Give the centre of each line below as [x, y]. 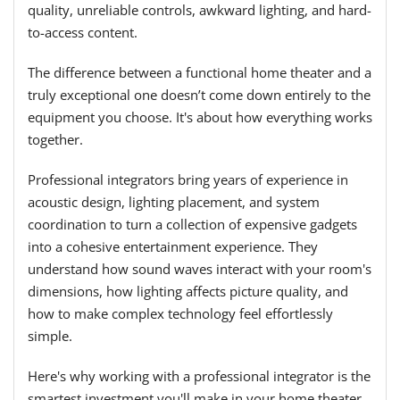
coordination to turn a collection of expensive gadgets [192, 225]
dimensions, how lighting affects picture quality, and [188, 292]
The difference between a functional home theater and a [200, 73]
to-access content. [84, 33]
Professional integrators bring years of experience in [188, 180]
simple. [50, 336]
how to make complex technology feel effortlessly [180, 314]
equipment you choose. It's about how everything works [200, 117]
